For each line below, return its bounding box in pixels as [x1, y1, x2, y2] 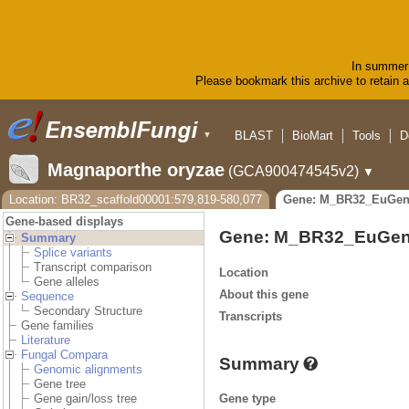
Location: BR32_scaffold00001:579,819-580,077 [9, 193, 262, 207]
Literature [21, 333, 70, 348]
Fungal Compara [21, 348, 108, 362]
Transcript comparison [34, 260, 152, 275]
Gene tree [34, 377, 86, 392]
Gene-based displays [5, 215, 123, 229]
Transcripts [219, 309, 282, 323]
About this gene [219, 287, 309, 301]
